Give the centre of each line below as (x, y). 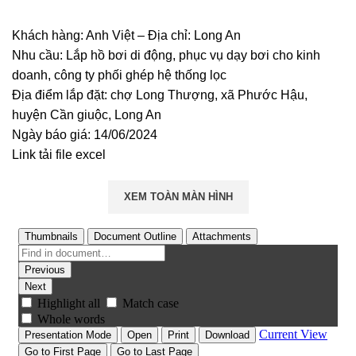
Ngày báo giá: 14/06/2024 (85, 135)
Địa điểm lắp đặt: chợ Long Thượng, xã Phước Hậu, (160, 95)
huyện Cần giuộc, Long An (87, 115)
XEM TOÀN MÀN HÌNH (178, 197)
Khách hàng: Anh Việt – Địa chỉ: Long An (126, 35)
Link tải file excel (59, 155)
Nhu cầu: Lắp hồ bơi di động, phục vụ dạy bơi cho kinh (166, 55)
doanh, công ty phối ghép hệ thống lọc (119, 75)
